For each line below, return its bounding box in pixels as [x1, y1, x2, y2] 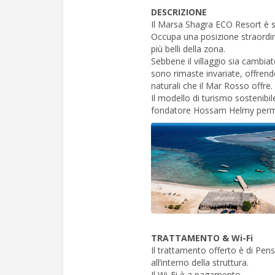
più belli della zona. [151, 43, 225, 55]
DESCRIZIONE [151, 6, 207, 18]
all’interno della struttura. [151, 256, 249, 268]
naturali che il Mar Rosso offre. [151, 80, 273, 91]
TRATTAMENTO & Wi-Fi [151, 231, 253, 244]
